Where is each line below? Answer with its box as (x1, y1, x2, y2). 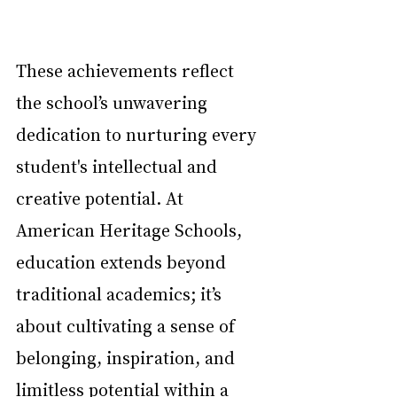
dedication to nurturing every (16, 121, 261, 145)
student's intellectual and (16, 153, 222, 177)
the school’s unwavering (16, 90, 212, 113)
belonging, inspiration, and (16, 345, 239, 369)
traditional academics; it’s (16, 281, 226, 305)
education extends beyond (16, 249, 230, 273)
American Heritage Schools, (16, 217, 246, 241)
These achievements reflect (16, 58, 238, 82)
